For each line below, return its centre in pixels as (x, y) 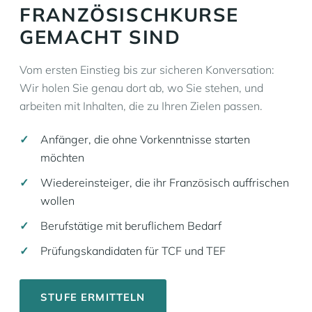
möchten (62, 157)
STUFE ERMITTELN (93, 297)
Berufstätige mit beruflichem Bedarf (131, 226)
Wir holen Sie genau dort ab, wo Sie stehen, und (141, 88)
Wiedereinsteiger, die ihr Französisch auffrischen (165, 182)
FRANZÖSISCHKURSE (130, 15)
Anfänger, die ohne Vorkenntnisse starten (145, 139)
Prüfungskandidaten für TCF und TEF (133, 251)
